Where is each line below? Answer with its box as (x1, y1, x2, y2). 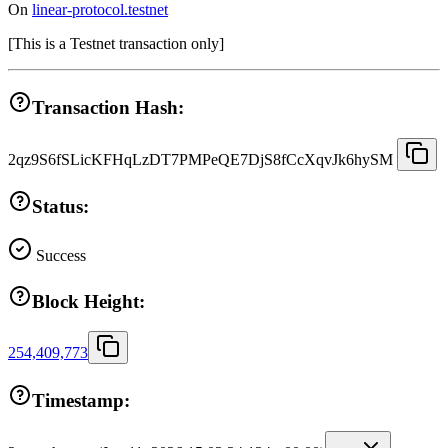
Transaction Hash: (32, 96, 184, 118)
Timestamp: (32, 390, 130, 412)
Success (32, 246, 86, 264)
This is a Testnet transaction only (13, 35, 219, 53)
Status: (32, 196, 89, 218)
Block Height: (32, 290, 145, 312)
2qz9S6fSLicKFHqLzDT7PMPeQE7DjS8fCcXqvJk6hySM (8, 150, 393, 168)
